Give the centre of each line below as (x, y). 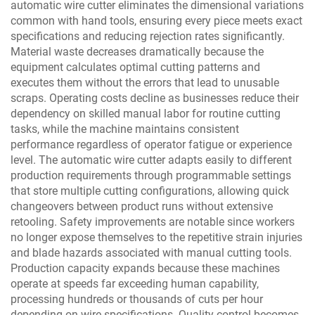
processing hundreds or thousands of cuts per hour (137, 300)
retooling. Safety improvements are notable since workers (153, 222)
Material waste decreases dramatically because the (137, 52)
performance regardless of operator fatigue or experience (151, 145)
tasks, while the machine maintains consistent (125, 129)
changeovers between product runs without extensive (142, 207)
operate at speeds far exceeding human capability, (135, 284)
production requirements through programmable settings (151, 176)
